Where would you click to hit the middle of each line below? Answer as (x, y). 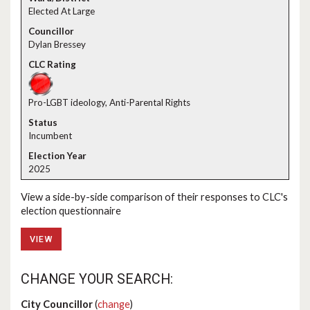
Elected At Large (62, 11)
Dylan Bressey (57, 44)
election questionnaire (71, 210)
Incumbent (50, 136)
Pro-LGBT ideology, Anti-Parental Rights (109, 102)
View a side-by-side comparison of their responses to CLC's (154, 197)
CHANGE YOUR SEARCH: (97, 280)
